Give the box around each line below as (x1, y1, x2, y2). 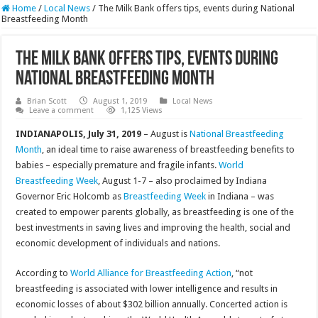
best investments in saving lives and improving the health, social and (16, 222, 291, 234)
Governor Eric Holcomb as (16, 191, 124, 202)
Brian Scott (27, 97, 67, 106)
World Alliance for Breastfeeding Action (70, 268, 232, 279)
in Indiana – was (206, 191, 275, 202)
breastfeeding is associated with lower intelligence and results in (16, 283, 278, 295)
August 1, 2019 (93, 97, 148, 106)
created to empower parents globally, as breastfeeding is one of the (16, 207, 295, 218)
